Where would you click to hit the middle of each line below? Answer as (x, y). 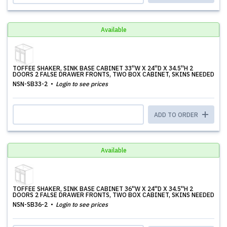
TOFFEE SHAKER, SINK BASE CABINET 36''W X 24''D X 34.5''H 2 (103, 189)
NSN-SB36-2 (31, 204)
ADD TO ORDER (177, 115)
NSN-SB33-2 (31, 84)
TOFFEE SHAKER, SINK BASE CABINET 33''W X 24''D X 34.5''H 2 (103, 68)
